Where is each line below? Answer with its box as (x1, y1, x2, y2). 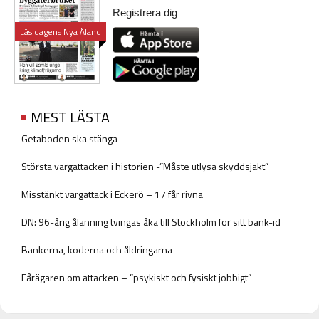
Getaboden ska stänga (21, 130, 117, 146)
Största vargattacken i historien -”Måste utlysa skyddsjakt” (21, 158, 268, 174)
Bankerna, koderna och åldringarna (21, 241, 172, 257)
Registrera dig (113, 6, 177, 19)
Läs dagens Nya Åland (20, 25, 101, 39)
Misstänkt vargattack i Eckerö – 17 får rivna (21, 186, 203, 202)
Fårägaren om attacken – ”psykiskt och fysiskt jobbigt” (21, 269, 251, 285)
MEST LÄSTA (31, 105, 110, 128)
